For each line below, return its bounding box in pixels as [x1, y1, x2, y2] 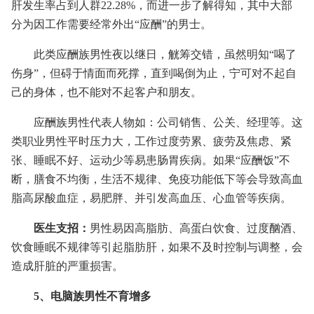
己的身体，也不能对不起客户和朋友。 [11, 86, 202, 98]
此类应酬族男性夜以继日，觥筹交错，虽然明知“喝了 [34, 48, 296, 60]
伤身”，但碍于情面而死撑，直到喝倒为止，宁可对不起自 [11, 67, 296, 79]
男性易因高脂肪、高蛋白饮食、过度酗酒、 [90, 222, 303, 234]
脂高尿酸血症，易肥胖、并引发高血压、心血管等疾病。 [11, 192, 292, 204]
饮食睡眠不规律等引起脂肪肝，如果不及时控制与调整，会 [11, 241, 303, 253]
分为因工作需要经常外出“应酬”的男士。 [11, 18, 212, 30]
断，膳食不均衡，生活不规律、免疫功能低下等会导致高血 [11, 173, 303, 185]
